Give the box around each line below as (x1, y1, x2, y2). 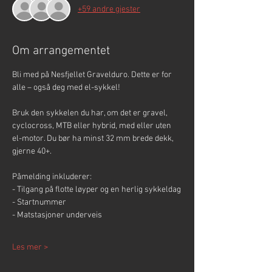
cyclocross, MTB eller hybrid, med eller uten (12, 121, 173, 131)
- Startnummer (12, 197, 66, 208)
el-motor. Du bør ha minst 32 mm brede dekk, (12, 134, 175, 144)
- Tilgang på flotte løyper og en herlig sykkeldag (12, 185, 181, 195)
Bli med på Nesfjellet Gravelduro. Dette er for (12, 70, 174, 80)
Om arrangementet (12, 44, 110, 58)
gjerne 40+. (12, 146, 52, 157)
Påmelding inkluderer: (12, 172, 92, 182)
